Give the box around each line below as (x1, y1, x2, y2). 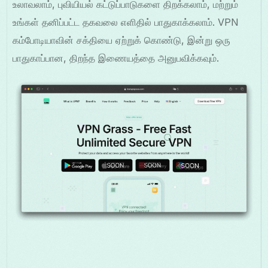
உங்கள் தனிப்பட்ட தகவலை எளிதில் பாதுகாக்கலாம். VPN (13, 16, 239, 29)
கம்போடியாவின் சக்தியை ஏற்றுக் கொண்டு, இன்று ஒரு (13, 34, 231, 47)
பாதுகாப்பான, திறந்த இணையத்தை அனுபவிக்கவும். (13, 52, 220, 65)
